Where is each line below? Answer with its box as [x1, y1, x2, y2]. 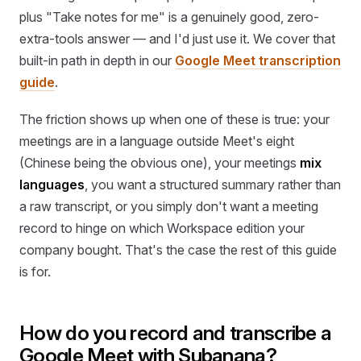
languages [19, 176, 85, 193]
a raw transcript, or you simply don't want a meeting [19, 197, 318, 214]
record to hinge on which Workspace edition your [19, 219, 305, 236]
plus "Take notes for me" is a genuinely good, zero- [19, 9, 319, 26]
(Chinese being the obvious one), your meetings [19, 154, 300, 171]
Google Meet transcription [175, 52, 341, 69]
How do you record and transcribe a [19, 320, 332, 345]
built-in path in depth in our [19, 52, 175, 69]
